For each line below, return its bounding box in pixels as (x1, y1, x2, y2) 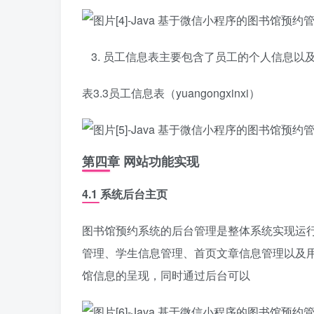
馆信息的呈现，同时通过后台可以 (82, 267, 250, 283)
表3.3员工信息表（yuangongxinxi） (82, 85, 260, 101)
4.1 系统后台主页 (82, 186, 168, 202)
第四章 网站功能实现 (82, 152, 199, 170)
